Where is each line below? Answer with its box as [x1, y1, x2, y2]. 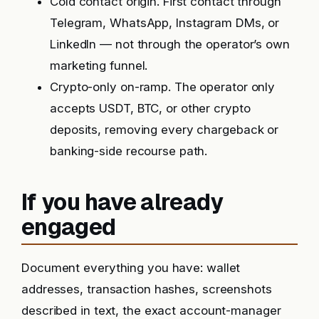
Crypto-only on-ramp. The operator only [50, 80, 276, 95]
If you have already [21, 187, 224, 216]
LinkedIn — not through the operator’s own [50, 37, 290, 52]
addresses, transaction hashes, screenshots [21, 282, 272, 297]
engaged [21, 211, 116, 241]
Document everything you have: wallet [21, 261, 241, 276]
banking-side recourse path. [50, 144, 208, 159]
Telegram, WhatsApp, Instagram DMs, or [50, 16, 280, 31]
